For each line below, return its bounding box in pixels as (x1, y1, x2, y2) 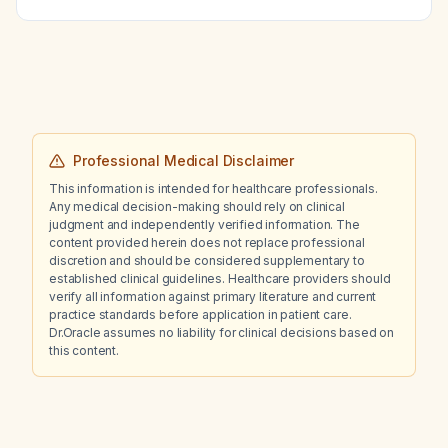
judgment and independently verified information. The (49, 217, 360, 232)
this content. (49, 343, 119, 358)
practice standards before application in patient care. (49, 307, 352, 322)
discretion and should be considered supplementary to (49, 253, 365, 268)
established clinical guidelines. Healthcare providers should (49, 271, 391, 286)
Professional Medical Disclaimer (73, 152, 295, 169)
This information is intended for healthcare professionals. (49, 181, 378, 196)
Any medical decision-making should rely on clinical (49, 199, 345, 214)
